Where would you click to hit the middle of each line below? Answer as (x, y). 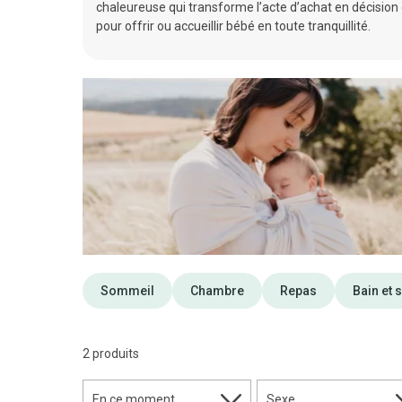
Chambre (217, 290)
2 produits (111, 353)
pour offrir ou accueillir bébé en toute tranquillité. (233, 26)
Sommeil (127, 290)
